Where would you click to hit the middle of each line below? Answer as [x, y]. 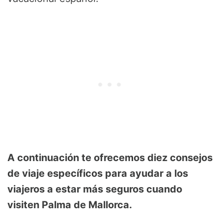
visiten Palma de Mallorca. [70, 205]
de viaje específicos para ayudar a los [98, 174]
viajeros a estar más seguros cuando [95, 189]
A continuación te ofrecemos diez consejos [110, 158]
